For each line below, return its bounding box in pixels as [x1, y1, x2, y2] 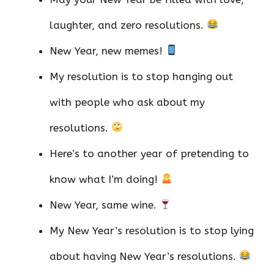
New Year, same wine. [50, 198, 160, 211]
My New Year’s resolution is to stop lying [50, 224, 254, 237]
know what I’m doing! [50, 172, 161, 185]
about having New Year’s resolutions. [50, 250, 239, 262]
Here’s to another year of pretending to [50, 147, 249, 160]
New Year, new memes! [50, 44, 166, 57]
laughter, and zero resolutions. [50, 18, 207, 31]
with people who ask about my [50, 95, 205, 108]
